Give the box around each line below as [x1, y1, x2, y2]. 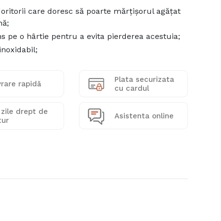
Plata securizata [114, 74, 175, 84]
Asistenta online [114, 111, 174, 120]
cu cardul [114, 83, 149, 93]
